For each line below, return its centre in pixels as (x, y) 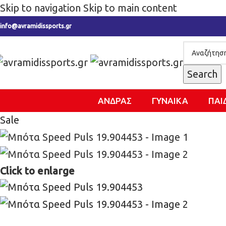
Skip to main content (130, 8)
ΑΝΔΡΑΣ (115, 101)
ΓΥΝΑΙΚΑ (170, 101)
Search (202, 74)
